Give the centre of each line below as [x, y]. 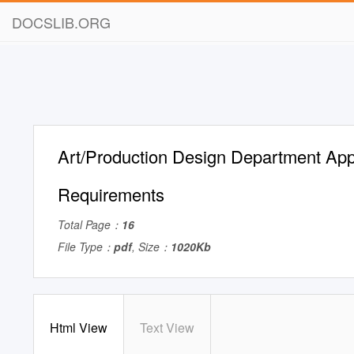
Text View [167, 328]
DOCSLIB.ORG [61, 22]
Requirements [111, 194]
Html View [79, 328]
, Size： [151, 247]
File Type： [86, 247]
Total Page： [90, 224]
